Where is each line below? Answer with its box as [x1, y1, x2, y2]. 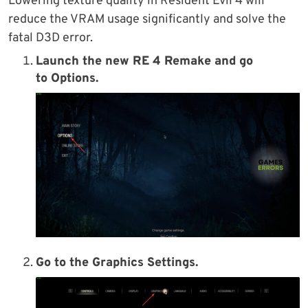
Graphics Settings [92, 255, 195, 272]
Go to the [36, 255, 92, 272]
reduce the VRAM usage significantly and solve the [8, 12, 286, 28]
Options [51, 71, 96, 87]
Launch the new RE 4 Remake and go [36, 54, 253, 70]
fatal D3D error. [8, 30, 93, 47]
